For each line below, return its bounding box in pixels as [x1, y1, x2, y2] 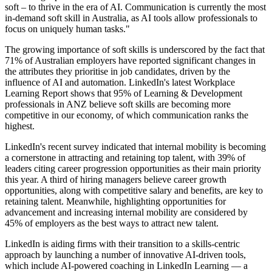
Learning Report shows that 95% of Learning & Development [5, 88, 242, 99]
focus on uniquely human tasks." [5, 24, 130, 35]
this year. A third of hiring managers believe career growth [5, 174, 226, 185]
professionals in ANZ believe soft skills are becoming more [5, 99, 231, 110]
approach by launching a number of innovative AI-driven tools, [5, 250, 246, 260]
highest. [5, 121, 35, 132]
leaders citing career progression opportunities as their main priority [5, 163, 261, 174]
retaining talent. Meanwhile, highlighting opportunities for [5, 196, 226, 207]
